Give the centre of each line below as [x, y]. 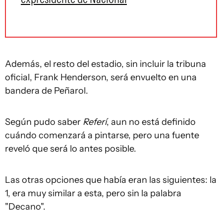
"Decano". [25, 207]
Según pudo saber [44, 122]
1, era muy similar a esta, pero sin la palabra [93, 193]
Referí [95, 122]
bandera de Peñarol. [47, 91]
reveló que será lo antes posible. [71, 149]
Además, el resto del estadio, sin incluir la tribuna [106, 64]
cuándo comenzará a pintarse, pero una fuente [102, 135]
